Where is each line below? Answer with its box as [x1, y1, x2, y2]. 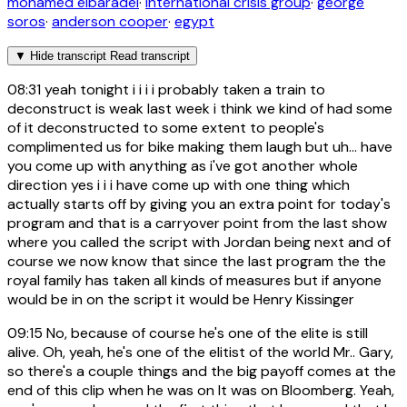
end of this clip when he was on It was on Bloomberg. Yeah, [7, 380, 394, 400]
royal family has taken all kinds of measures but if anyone [7, 270, 382, 290]
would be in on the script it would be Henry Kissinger [7, 289, 354, 309]
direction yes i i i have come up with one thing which [7, 174, 350, 194]
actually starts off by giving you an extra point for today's [7, 194, 391, 213]
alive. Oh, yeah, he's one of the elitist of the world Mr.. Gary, [7, 342, 393, 362]
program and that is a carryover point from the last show [7, 213, 387, 233]
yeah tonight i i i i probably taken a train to [41, 79, 325, 99]
